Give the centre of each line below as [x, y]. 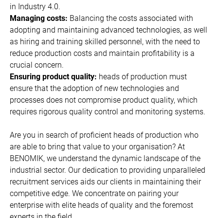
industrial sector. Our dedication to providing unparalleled [108, 170]
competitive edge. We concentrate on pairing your [94, 193]
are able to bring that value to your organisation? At [97, 146]
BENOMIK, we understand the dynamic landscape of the [105, 158]
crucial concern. [37, 65]
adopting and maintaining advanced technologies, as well [109, 30]
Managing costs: [39, 18]
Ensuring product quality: [53, 76]
